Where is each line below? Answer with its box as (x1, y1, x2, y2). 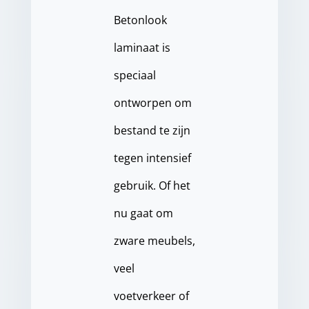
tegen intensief (113, 150, 191, 166)
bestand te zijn (113, 123, 190, 138)
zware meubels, (113, 233, 195, 248)
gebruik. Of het (113, 178, 190, 193)
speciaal (113, 68, 156, 83)
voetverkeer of (113, 288, 189, 303)
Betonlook (113, 12, 167, 28)
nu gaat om (113, 206, 173, 221)
